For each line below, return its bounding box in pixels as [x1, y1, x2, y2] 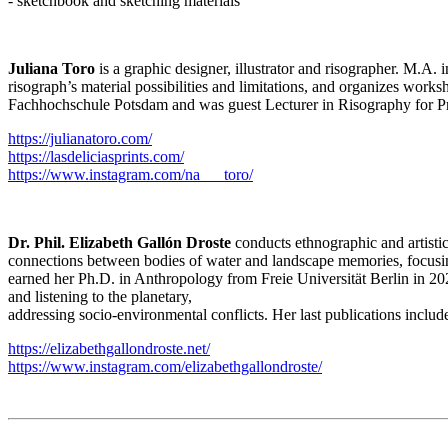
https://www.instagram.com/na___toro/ [8, 165, 253, 183]
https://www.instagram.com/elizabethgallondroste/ [8, 357, 322, 375]
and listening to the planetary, [8, 287, 192, 305]
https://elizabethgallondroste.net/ [8, 339, 210, 357]
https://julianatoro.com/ [8, 129, 152, 147]
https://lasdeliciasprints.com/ [8, 147, 184, 165]
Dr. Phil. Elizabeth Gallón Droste [8, 233, 231, 251]
